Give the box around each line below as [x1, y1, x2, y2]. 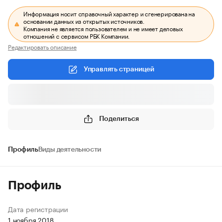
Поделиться [99, 115, 139, 122]
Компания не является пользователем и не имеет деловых [23, 23, 183, 33]
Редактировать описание [8, 42, 77, 51]
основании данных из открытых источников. [23, 16, 145, 25]
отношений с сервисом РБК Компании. [23, 31, 130, 40]
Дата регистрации [8, 203, 68, 214]
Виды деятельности [38, 146, 102, 153]
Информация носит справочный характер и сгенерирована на [23, 8, 195, 18]
